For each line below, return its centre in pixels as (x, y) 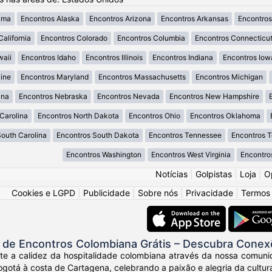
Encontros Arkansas (195, 19)
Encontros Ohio (154, 116)
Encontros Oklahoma (225, 116)
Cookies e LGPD (43, 193)
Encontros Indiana (183, 58)
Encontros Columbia (151, 38)
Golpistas (214, 174)
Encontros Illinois (114, 58)
